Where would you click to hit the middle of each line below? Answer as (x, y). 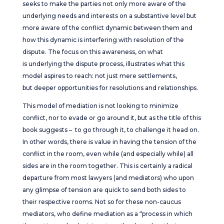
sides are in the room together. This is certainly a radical (107, 166)
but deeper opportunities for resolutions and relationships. (110, 88)
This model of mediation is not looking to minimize (100, 106)
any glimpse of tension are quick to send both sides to (104, 190)
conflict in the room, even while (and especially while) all (108, 154)
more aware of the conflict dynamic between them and (107, 28)
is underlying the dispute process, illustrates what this (103, 64)
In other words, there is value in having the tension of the (109, 142)
